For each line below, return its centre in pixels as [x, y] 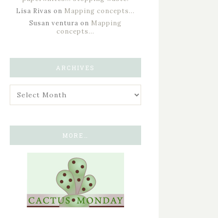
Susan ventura [54, 23]
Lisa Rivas [34, 11]
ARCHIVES [75, 68]
